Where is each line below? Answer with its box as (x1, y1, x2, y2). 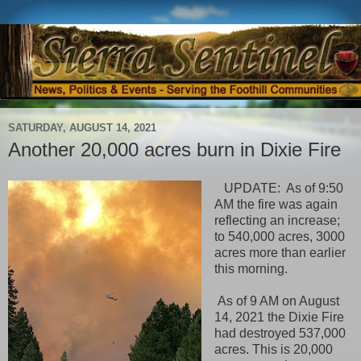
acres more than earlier (214, 245, 346, 259)
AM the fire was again (214, 197, 338, 211)
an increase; (269, 213, 340, 227)
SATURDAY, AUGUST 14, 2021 (8, 121, 156, 134)
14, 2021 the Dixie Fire (214, 309, 344, 324)
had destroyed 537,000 (214, 326, 346, 340)
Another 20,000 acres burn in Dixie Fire (8, 139, 341, 161)
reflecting (214, 213, 270, 227)
